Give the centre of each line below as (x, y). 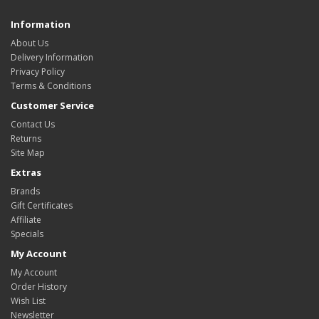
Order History (39, 287)
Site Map (28, 153)
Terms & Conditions (51, 86)
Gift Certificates (42, 205)
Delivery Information (52, 57)
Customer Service (52, 105)
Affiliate (26, 220)
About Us (30, 43)
